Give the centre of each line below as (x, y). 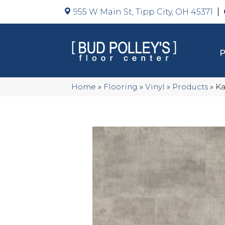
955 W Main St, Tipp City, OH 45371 (143, 12)
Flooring (121, 87)
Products (190, 87)
